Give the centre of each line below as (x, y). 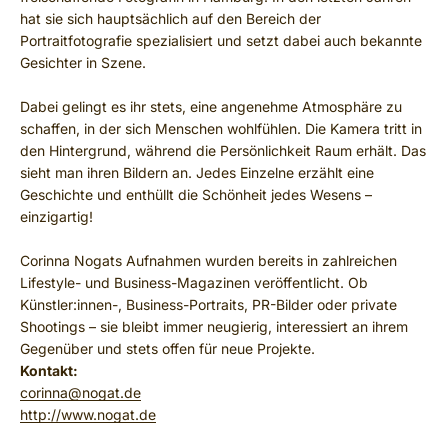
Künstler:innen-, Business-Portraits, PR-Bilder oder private (208, 304)
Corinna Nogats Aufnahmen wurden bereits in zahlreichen (208, 260)
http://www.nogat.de (88, 414)
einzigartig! (56, 216)
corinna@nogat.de (80, 392)
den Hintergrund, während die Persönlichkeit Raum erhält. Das (223, 150)
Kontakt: (49, 370)
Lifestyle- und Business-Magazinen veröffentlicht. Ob (194, 282)
